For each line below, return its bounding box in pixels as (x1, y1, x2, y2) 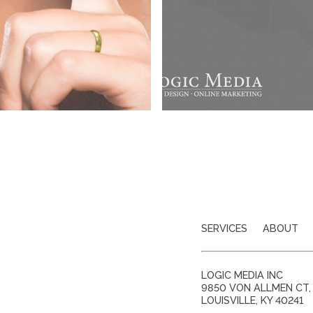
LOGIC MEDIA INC (201, 268, 283, 281)
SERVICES (201, 222, 247, 235)
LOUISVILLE (201, 293, 256, 306)
